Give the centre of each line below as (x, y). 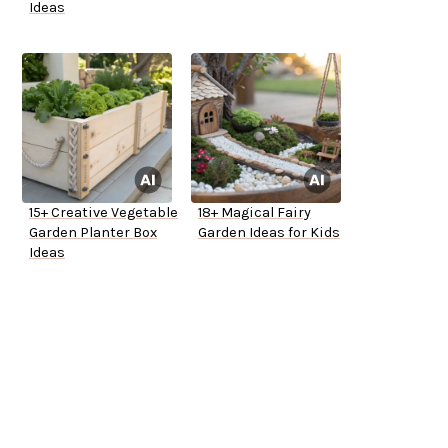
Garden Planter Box (93, 233)
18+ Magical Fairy (254, 213)
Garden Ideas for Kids (269, 233)
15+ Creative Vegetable (103, 213)
